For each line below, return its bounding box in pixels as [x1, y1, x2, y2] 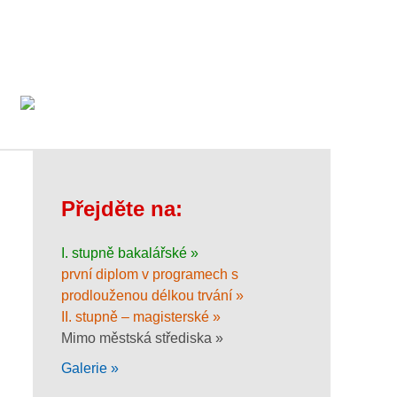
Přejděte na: [61, 197, 183, 221]
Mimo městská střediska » [61, 330, 223, 346]
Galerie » [61, 360, 119, 376]
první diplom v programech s [61, 266, 238, 282]
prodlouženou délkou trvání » [61, 287, 244, 303]
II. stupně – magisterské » [61, 308, 221, 324]
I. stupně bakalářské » [61, 245, 198, 261]
